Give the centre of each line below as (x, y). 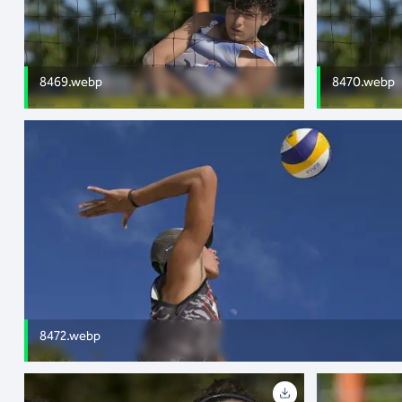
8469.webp (71, 82)
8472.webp (70, 335)
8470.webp (364, 82)
